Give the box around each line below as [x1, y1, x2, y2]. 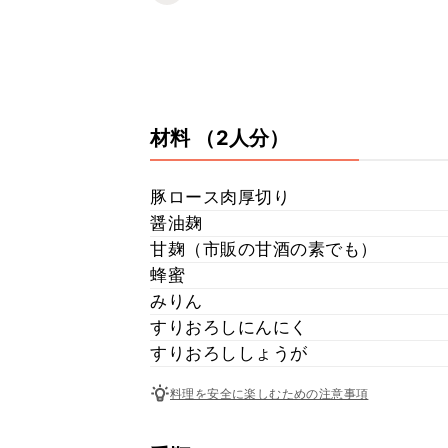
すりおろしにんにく [150, 317, 308, 337]
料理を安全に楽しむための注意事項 [170, 385, 369, 401]
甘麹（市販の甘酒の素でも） [150, 239, 378, 259]
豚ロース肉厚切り [150, 187, 290, 207]
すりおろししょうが [150, 343, 308, 363]
